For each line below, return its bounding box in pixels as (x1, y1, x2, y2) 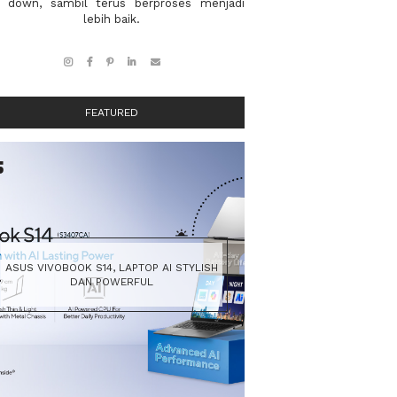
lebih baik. (83, 12, 140, 26)
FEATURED (85, 105, 138, 119)
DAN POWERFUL (70, 275, 153, 288)
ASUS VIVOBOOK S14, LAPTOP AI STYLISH (5, 261, 218, 274)
